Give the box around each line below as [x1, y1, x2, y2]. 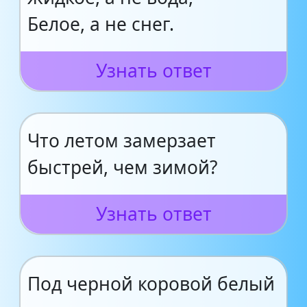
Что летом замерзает [27, 128, 216, 153]
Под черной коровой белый [27, 271, 275, 296]
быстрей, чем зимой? [27, 155, 217, 180]
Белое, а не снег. [27, 12, 174, 36]
